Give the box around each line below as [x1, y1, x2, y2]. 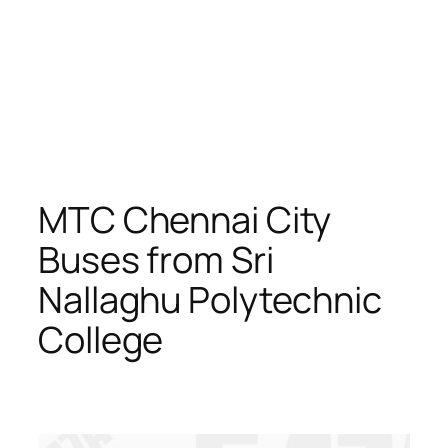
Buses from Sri [38, 234, 274, 284]
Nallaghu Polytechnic [38, 274, 382, 324]
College [38, 314, 164, 364]
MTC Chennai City [38, 194, 332, 244]
